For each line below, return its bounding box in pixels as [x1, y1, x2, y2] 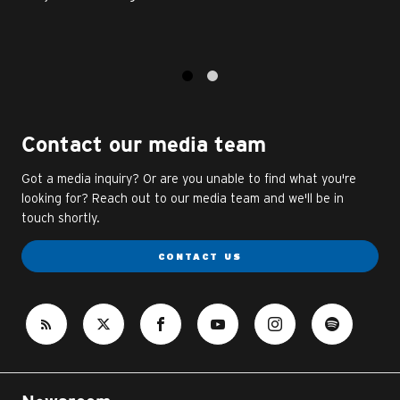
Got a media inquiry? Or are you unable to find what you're [21, 171, 356, 186]
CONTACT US [158, 251, 242, 262]
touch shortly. [21, 211, 100, 225]
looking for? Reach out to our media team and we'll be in [21, 191, 344, 205]
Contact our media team [21, 136, 266, 155]
